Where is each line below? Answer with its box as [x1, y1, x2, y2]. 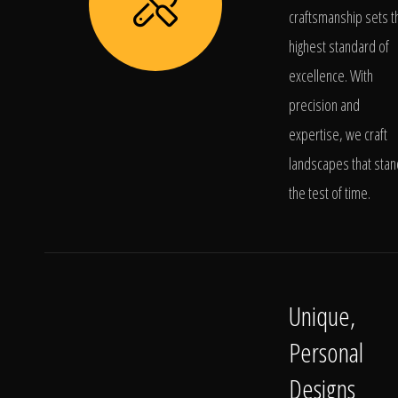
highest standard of [289, 36, 389, 57]
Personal [289, 334, 363, 370]
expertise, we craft [289, 123, 387, 145]
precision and [289, 94, 360, 115]
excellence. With [289, 65, 373, 86]
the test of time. [289, 182, 370, 203]
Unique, [289, 298, 355, 334]
